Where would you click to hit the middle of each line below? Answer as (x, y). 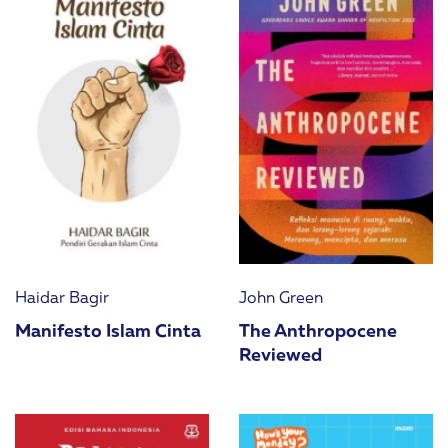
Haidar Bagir (62, 296)
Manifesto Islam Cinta (108, 329)
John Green (281, 296)
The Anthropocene (318, 329)
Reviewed (280, 353)
